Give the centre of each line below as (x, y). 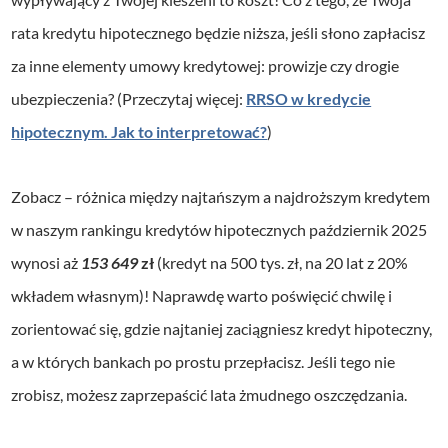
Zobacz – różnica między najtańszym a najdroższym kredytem (221, 196)
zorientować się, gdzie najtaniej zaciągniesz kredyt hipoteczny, (222, 328)
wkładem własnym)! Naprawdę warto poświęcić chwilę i (202, 295)
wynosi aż (46, 262)
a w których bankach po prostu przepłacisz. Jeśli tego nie (203, 361)
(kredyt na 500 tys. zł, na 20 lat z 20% (283, 262)
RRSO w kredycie (309, 98)
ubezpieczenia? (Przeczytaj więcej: (129, 98)
